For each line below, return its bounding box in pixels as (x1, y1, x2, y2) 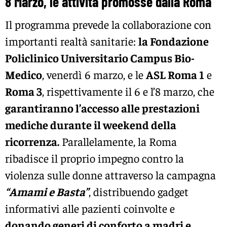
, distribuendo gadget (89, 184, 188, 199)
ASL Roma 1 (146, 67, 204, 82)
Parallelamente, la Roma (59, 134, 177, 148)
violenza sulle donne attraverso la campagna (5, 167, 216, 182)
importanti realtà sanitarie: (5, 33, 138, 48)
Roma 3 (5, 84, 42, 98)
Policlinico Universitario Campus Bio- (5, 50, 195, 65)
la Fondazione (138, 33, 209, 48)
